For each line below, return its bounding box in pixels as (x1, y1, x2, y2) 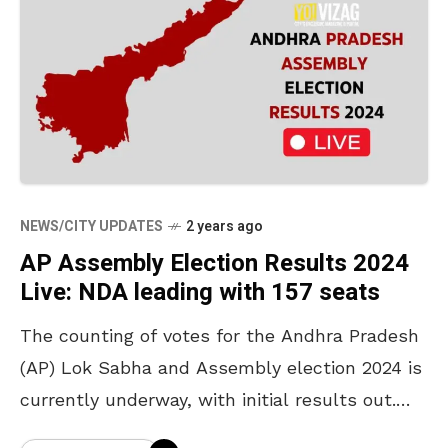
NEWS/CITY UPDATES (20, 215, 163, 237)
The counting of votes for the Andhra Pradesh (20, 324, 419, 346)
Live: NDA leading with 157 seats (20, 274, 380, 310)
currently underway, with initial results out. (20, 388, 396, 410)
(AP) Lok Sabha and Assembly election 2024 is (20, 356, 422, 378)
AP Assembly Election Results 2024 (20, 245, 409, 281)
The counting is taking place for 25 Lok (20, 420, 359, 442)
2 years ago (186, 215, 263, 237)
